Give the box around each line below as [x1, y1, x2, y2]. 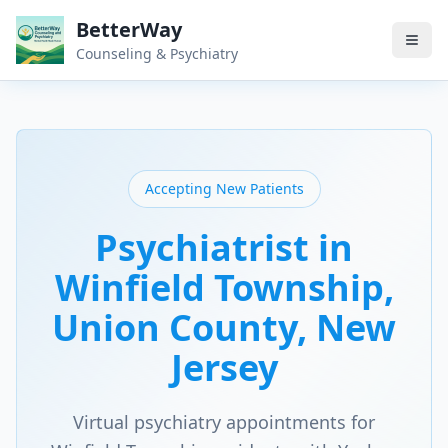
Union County [52, 303, 297, 352]
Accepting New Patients [144, 179, 304, 198]
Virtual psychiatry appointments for [73, 410, 375, 434]
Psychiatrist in [95, 223, 353, 272]
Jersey [170, 343, 278, 392]
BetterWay [76, 16, 182, 43]
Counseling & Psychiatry [76, 44, 238, 63]
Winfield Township [54, 263, 384, 312]
